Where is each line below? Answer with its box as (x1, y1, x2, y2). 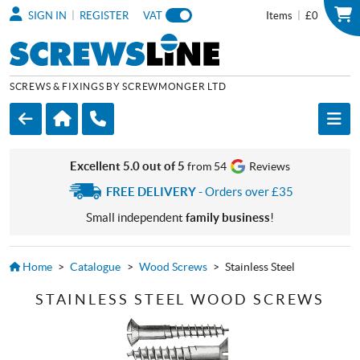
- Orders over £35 (196, 184, 294, 198)
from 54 (186, 160, 229, 173)
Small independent (86, 210, 186, 224)
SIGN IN (26, 10, 67, 22)
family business (186, 210, 270, 224)
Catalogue (70, 260, 121, 273)
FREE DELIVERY (106, 184, 197, 198)
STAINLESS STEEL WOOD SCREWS (35, 290, 325, 308)
